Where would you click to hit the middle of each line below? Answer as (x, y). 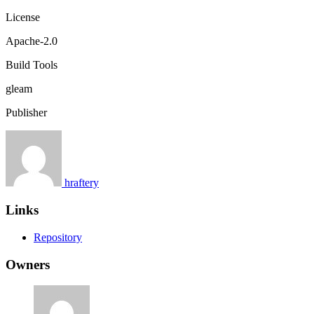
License (23, 18)
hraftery (82, 183)
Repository (58, 237)
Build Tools (32, 65)
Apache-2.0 (32, 41)
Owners (28, 264)
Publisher (26, 113)
